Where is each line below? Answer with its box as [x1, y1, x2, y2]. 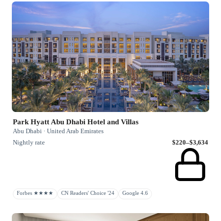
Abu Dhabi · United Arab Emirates [13, 127, 104, 135]
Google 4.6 [122, 190, 148, 196]
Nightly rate [13, 138, 45, 146]
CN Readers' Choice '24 [61, 190, 114, 196]
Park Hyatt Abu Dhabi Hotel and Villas [13, 117, 139, 126]
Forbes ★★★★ [17, 190, 53, 196]
